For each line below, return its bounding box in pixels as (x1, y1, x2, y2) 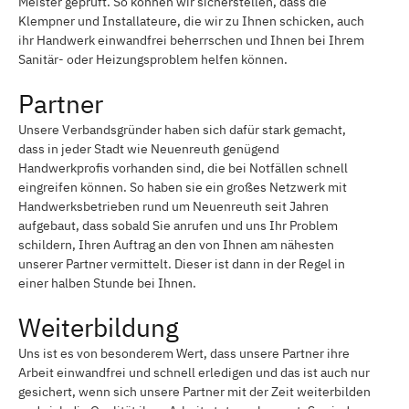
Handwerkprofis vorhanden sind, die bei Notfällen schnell (18, 159, 348, 176)
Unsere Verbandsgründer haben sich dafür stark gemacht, (18, 121, 346, 138)
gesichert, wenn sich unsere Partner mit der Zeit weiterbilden (18, 383, 371, 400)
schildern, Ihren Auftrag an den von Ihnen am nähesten (18, 236, 334, 253)
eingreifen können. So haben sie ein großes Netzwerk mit (18, 178, 347, 195)
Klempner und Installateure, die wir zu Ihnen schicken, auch (18, 12, 364, 29)
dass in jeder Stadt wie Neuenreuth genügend (18, 140, 279, 157)
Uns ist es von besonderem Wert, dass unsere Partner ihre (18, 344, 350, 362)
